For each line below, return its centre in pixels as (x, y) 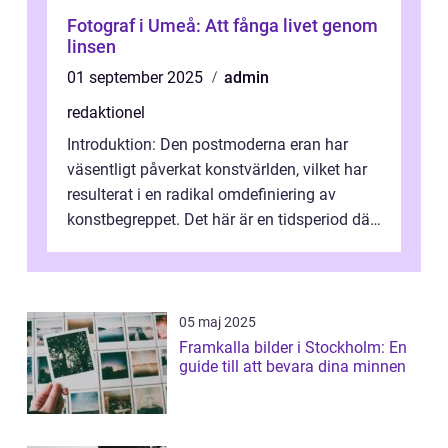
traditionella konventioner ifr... (171, 245)
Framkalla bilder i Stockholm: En (293, 348)
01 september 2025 (137, 78)
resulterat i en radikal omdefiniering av (201, 195)
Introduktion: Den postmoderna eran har (207, 145)
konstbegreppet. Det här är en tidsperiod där (221, 220)
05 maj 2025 (217, 322)
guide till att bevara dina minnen (292, 367)
